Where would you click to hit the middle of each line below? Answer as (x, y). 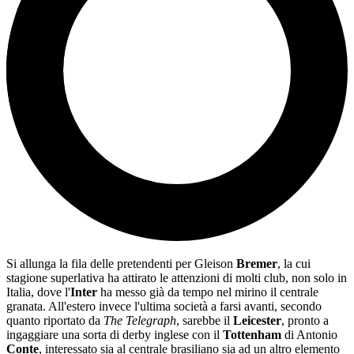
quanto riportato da (55, 321)
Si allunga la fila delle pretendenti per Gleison (121, 264)
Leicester (257, 321)
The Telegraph (140, 321)
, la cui (294, 264)
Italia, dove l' (38, 292)
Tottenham (252, 335)
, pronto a (305, 321)
